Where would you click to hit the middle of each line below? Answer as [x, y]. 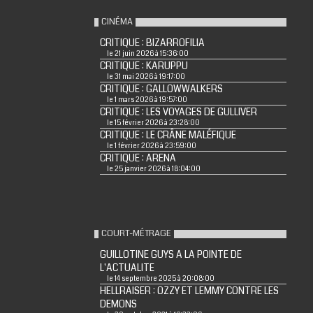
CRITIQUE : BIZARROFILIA [152, 43]
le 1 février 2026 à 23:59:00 [151, 146]
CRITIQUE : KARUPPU [144, 66]
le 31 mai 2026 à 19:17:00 [146, 77]
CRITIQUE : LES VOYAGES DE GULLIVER [178, 112]
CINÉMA [117, 21]
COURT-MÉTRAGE [136, 233]
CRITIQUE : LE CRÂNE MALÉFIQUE [168, 135]
